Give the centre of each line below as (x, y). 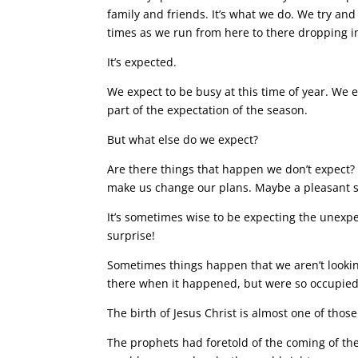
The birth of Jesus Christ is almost (199, 313)
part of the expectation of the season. (208, 110)
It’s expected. (142, 62)
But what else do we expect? (183, 139)
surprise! (131, 235)
